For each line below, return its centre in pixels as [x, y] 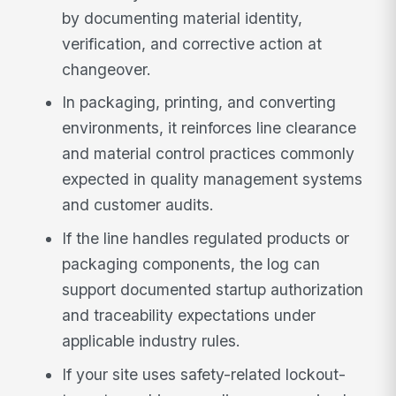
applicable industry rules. [152, 341]
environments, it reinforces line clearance [209, 128]
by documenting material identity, [183, 18]
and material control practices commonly [209, 154]
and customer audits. [138, 205]
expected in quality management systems [213, 179]
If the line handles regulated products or [206, 239]
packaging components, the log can [191, 264]
